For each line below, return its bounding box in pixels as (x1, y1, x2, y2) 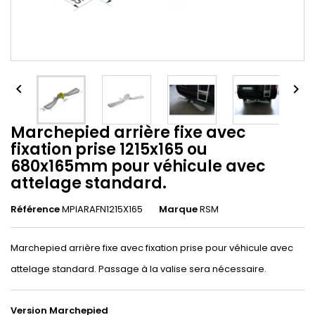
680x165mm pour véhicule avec (11, 155, 266, 177)
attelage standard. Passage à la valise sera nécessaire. (11, 262, 266, 276)
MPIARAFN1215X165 (62, 202, 143, 216)
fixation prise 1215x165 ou (11, 139, 207, 160)
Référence (11, 202, 60, 216)
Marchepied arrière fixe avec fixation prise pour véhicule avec (11, 241, 293, 255)
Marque (159, 202, 198, 216)
